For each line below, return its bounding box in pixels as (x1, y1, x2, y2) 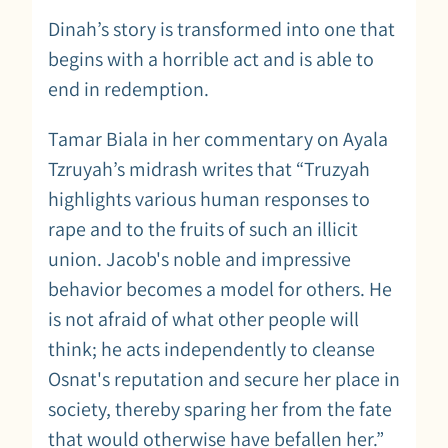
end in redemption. (48, 75, 209, 102)
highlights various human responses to (48, 185, 370, 212)
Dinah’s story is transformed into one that (48, 15, 395, 42)
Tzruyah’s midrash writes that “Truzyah (48, 155, 370, 182)
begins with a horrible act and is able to (48, 45, 374, 72)
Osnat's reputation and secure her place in (48, 365, 400, 392)
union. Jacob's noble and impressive (48, 245, 351, 272)
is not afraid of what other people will (48, 305, 359, 332)
